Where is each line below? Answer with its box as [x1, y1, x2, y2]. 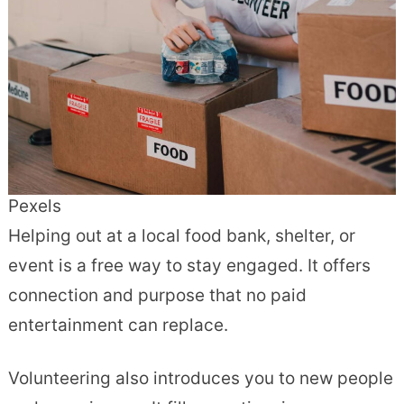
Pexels [7, 196, 61, 217]
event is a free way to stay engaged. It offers [7, 255, 371, 277]
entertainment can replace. [7, 315, 228, 336]
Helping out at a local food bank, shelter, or [7, 225, 355, 247]
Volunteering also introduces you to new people [7, 368, 393, 390]
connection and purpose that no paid [7, 285, 307, 307]
